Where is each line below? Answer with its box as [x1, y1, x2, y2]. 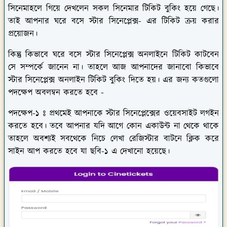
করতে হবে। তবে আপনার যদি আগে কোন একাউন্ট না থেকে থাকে [8, 120, 219, 132]
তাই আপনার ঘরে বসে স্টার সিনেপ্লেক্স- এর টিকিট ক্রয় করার [8, 15, 219, 27]
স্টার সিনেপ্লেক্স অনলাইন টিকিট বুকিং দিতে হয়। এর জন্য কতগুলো [8, 73, 219, 86]
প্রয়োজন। [8, 27, 41, 40]
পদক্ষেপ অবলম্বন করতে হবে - [8, 86, 104, 99]
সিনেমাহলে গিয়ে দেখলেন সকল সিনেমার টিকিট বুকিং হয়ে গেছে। [8, 2, 219, 15]
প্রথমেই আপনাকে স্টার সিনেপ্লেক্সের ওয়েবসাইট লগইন [46, 107, 219, 120]
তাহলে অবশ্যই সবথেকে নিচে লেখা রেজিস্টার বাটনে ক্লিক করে [8, 132, 219, 145]
